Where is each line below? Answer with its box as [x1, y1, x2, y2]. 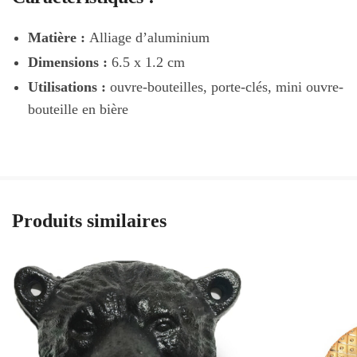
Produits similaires [12, 210, 167, 232]
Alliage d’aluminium [89, 29, 210, 45]
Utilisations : [28, 78, 110, 95]
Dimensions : [28, 53, 112, 70]
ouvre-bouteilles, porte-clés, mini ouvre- [110, 78, 343, 95]
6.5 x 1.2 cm [112, 53, 185, 70]
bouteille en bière [28, 100, 128, 117]
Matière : [28, 29, 89, 45]
